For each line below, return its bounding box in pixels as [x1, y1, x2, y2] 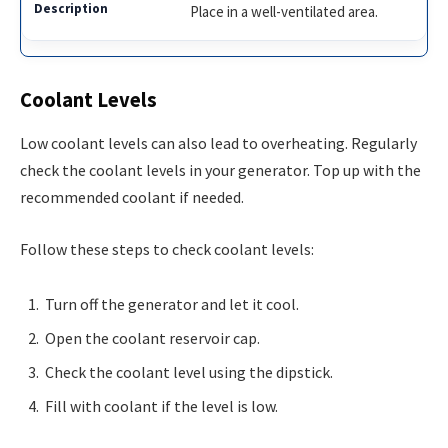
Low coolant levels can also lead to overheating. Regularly [20, 133, 417, 154]
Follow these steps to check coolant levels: [20, 238, 314, 259]
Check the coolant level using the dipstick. [45, 362, 333, 383]
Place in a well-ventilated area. [190, 2, 379, 22]
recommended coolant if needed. [20, 187, 244, 208]
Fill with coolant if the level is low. [45, 396, 278, 417]
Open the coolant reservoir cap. [45, 328, 260, 349]
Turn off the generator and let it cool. [45, 294, 299, 315]
